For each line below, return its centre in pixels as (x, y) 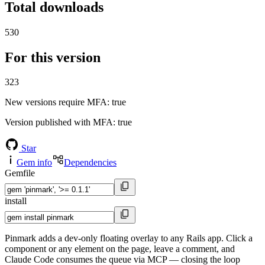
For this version (53, 57)
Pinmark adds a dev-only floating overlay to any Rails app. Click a (129, 238)
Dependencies (90, 163)
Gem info (34, 163)
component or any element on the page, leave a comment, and (120, 249)
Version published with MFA (59, 122)
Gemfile (20, 173)
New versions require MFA (56, 102)
